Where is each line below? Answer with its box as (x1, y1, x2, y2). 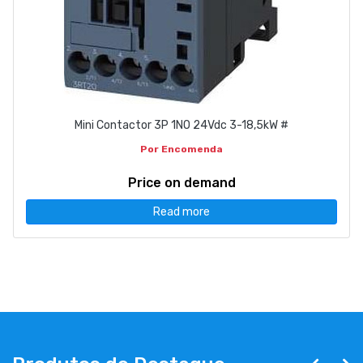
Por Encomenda (140, 143, 223, 156)
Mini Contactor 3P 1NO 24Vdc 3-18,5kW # (75, 118, 288, 133)
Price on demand (127, 175, 236, 191)
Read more (153, 205, 210, 220)
